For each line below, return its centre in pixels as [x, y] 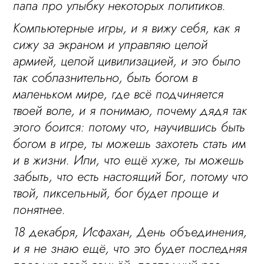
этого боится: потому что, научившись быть [129, 127]
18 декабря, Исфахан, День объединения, [130, 232]
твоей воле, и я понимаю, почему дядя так [130, 110]
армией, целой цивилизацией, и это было [127, 61]
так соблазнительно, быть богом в [105, 77]
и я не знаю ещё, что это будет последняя [130, 248]
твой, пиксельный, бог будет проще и [116, 193]
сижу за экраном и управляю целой [110, 44]
